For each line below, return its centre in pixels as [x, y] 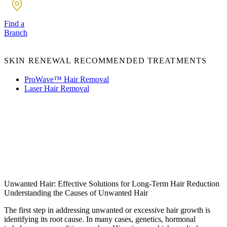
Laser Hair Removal [57, 88]
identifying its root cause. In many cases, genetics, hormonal [100, 219]
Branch [16, 33]
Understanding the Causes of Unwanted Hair [76, 193]
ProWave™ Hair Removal [67, 79]
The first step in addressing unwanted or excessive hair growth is [107, 210]
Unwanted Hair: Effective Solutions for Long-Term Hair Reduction [112, 184]
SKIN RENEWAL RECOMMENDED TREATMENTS [106, 61]
